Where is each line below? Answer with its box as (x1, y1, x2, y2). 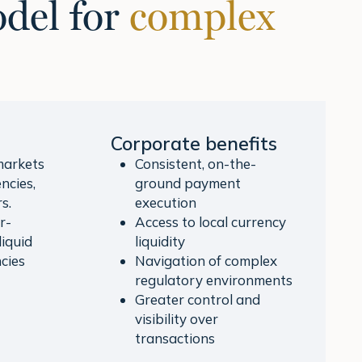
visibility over (135, 310, 218, 328)
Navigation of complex (135, 252, 277, 270)
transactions (135, 330, 215, 347)
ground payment (135, 175, 241, 192)
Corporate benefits (111, 132, 277, 156)
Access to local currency (135, 213, 286, 231)
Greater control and (135, 291, 260, 309)
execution (135, 194, 196, 212)
